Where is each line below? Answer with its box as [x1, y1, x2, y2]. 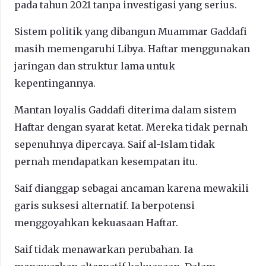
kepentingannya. [14, 77, 96, 89]
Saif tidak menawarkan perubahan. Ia [14, 243, 193, 255]
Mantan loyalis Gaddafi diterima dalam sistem [14, 103, 236, 116]
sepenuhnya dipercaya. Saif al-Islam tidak [14, 138, 215, 150]
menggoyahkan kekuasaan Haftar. [14, 216, 178, 229]
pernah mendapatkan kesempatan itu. [14, 155, 198, 167]
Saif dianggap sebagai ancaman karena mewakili [14, 182, 249, 194]
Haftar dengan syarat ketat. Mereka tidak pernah [14, 121, 248, 133]
